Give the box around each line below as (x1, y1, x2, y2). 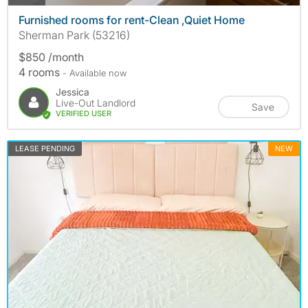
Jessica (56, 85, 89, 98)
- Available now (63, 67, 126, 78)
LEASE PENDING (15, 143, 75, 153)
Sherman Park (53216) (19, 27, 130, 42)
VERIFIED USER (56, 108, 111, 118)
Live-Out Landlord (56, 96, 135, 109)
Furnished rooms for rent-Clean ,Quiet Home (19, 12, 245, 27)
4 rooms (19, 65, 63, 79)
